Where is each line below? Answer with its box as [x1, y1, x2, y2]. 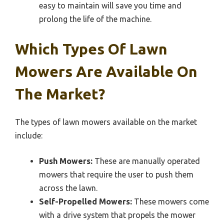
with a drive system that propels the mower [39, 210, 195, 220]
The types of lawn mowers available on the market [15, 117, 197, 127]
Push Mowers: [39, 156, 92, 166]
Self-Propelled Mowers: [39, 197, 132, 206]
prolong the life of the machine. [39, 14, 151, 24]
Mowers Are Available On [15, 63, 197, 80]
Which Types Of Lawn [15, 40, 167, 58]
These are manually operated [92, 156, 200, 166]
